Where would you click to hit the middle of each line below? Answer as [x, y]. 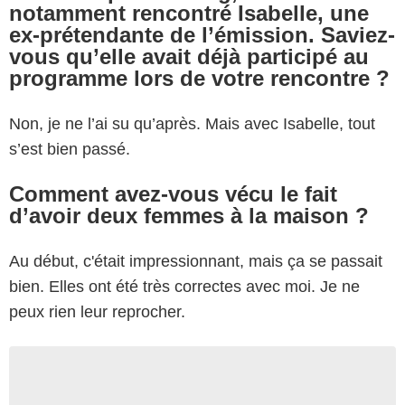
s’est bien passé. [70, 149]
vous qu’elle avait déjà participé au [189, 56]
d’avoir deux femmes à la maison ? [189, 215]
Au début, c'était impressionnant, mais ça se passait [196, 261]
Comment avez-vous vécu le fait [173, 193]
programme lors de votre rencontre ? [199, 78]
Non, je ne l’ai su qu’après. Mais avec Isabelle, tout [192, 123]
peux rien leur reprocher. [97, 311]
